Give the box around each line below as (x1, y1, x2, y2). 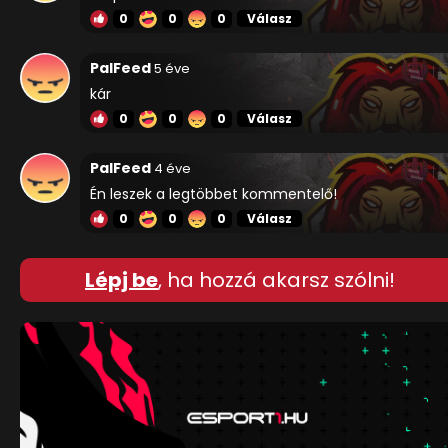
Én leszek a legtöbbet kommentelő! (90, 184, 337, 205)
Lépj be (85, 266, 158, 295)
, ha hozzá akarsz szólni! (158, 266, 395, 295)
